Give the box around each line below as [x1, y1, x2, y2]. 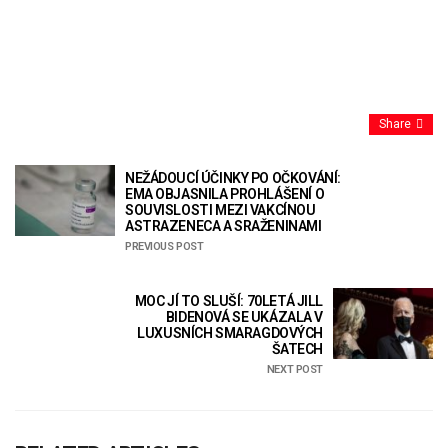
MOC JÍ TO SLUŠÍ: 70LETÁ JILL [134, 293, 323, 310]
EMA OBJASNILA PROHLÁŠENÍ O [125, 186, 325, 203]
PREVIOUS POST [125, 240, 204, 254]
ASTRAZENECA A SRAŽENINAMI [125, 218, 322, 235]
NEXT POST [266, 363, 323, 377]
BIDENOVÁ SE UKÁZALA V [165, 309, 323, 326]
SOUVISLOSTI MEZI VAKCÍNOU [125, 202, 316, 219]
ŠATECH [271, 341, 323, 358]
